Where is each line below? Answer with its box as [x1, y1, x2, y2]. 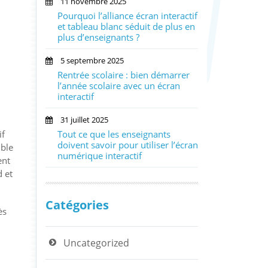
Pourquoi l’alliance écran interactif [57, 9, 197, 22]
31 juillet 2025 [53, 114, 108, 125]
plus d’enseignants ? [57, 31, 139, 43]
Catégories [45, 196, 109, 213]
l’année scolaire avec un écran [57, 79, 180, 92]
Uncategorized [63, 236, 129, 249]
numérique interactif [57, 149, 142, 162]
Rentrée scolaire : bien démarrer [57, 68, 190, 81]
